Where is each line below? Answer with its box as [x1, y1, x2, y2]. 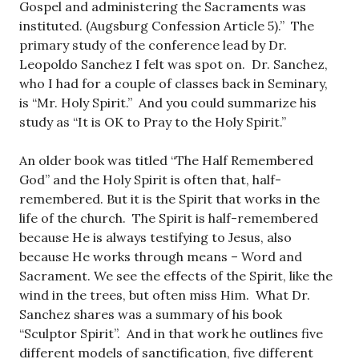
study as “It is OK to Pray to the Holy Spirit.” [19, 114, 286, 130]
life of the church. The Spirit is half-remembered [19, 210, 318, 226]
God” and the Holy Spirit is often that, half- [19, 171, 281, 188]
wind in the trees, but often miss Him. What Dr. [19, 287, 310, 303]
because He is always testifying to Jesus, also [19, 229, 292, 245]
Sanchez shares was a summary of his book [19, 306, 282, 322]
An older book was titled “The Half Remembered [19, 152, 313, 168]
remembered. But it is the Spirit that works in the [19, 191, 320, 207]
